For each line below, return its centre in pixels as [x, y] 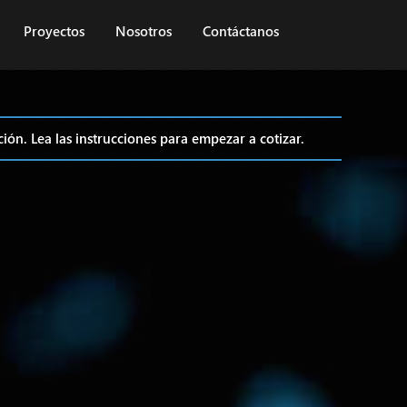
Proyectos [54, 31]
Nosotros [144, 31]
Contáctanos [241, 31]
